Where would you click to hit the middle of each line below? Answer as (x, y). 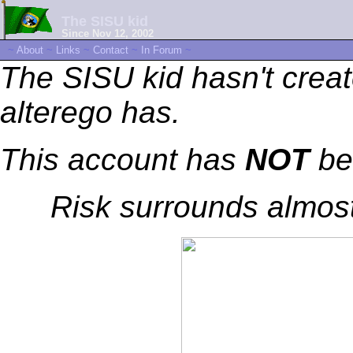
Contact (111, 50)
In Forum (162, 50)
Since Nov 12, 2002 (108, 33)
